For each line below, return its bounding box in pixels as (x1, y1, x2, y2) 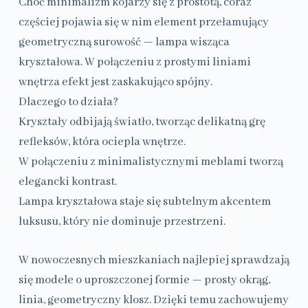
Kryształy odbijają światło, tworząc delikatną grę (18, 115, 265, 130)
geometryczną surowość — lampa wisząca (18, 35, 230, 50)
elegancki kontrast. (18, 175, 117, 190)
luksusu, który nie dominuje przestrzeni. (18, 214, 225, 230)
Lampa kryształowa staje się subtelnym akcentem (18, 195, 271, 210)
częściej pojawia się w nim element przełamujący (18, 15, 269, 30)
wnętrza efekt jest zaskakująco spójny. (18, 75, 212, 90)
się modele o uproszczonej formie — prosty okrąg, (18, 273, 270, 288)
